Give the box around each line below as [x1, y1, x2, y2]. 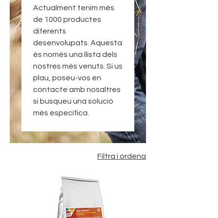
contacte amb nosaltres [33, 86, 121, 93]
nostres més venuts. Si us [33, 62, 123, 70]
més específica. [33, 109, 89, 117]
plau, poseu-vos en [33, 74, 101, 82]
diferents [33, 27, 66, 35]
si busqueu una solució [33, 97, 113, 105]
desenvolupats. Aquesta [33, 39, 122, 47]
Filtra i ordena [97, 152, 146, 160]
